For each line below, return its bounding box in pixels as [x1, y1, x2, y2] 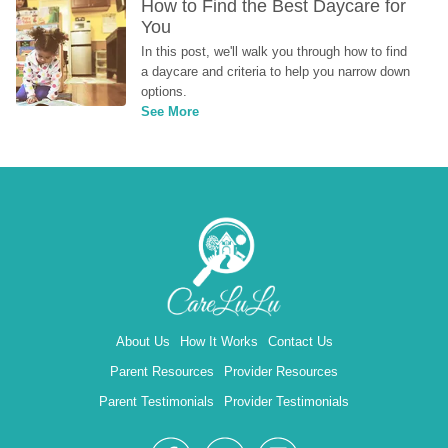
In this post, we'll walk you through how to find [141, 44, 408, 59]
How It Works [179, 334, 258, 349]
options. [141, 84, 188, 99]
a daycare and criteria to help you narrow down [141, 64, 411, 79]
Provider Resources [224, 364, 338, 379]
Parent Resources [110, 364, 214, 379]
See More [141, 104, 200, 119]
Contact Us [267, 334, 333, 349]
